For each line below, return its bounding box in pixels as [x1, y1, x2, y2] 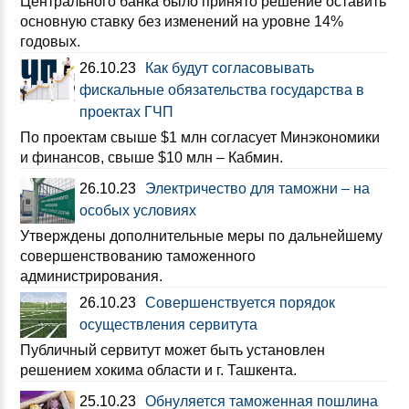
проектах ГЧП [79, 104, 173, 120]
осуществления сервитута [79, 317, 257, 332]
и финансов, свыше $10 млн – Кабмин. [20, 150, 283, 165]
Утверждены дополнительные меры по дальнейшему [20, 228, 383, 244]
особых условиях [79, 203, 196, 218]
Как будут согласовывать [145, 60, 314, 76]
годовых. [20, 34, 80, 49]
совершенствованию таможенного [20, 248, 256, 264]
